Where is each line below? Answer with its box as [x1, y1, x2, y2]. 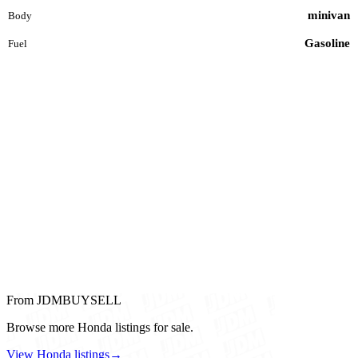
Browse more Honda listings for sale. [6, 320, 193, 335]
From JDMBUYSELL [6, 293, 121, 308]
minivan [308, 9, 350, 22]
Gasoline [304, 37, 350, 50]
